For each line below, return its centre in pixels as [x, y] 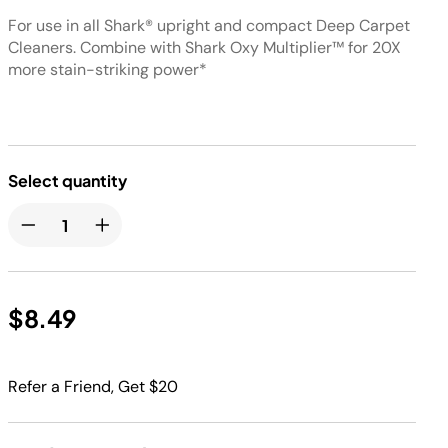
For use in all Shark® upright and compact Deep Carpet [209, 25]
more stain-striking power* [107, 69]
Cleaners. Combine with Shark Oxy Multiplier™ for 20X [204, 47]
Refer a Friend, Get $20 [93, 386]
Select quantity [67, 180]
